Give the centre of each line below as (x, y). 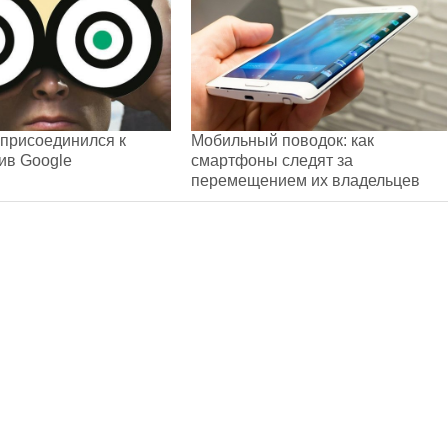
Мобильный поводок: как (282, 140)
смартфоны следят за (272, 160)
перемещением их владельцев (305, 180)
